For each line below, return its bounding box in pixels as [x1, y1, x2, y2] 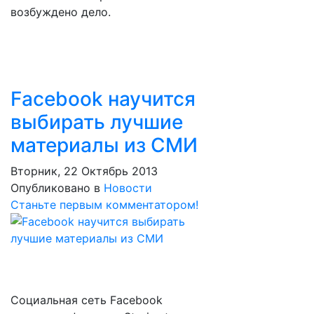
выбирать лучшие [11, 110, 183, 134]
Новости [104, 181, 152, 195]
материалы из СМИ [11, 133, 198, 157]
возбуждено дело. [11, 5, 111, 19]
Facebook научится [11, 87, 196, 111]
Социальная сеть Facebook [11, 293, 163, 307]
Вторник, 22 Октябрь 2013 [11, 164, 158, 178]
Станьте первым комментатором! [11, 198, 198, 212]
